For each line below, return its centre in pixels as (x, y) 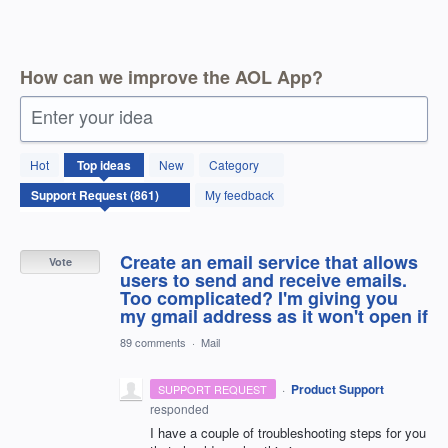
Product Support (337, 388)
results (41, 172)
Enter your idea (92, 115)
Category (234, 164)
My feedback (239, 194)
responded (179, 408)
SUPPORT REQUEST (213, 388)
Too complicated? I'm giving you (259, 297)
